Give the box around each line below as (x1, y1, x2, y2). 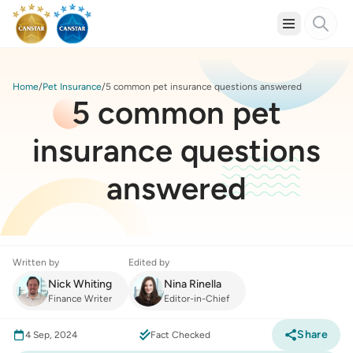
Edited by (128, 257, 169, 268)
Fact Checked (150, 329, 210, 340)
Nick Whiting (48, 277, 112, 291)
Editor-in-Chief (164, 293, 229, 304)
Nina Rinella (164, 277, 221, 291)
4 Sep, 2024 (25, 329, 77, 340)
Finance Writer (48, 293, 112, 304)
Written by (13, 257, 59, 268)
